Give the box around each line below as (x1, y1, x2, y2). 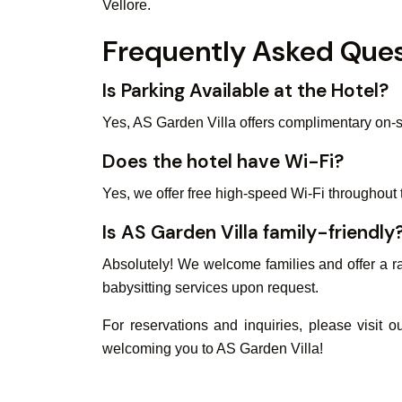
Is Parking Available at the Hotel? (102, 78, 389, 103)
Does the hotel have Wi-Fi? (102, 149, 344, 174)
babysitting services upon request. (102, 280, 319, 295)
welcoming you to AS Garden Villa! (102, 341, 323, 356)
